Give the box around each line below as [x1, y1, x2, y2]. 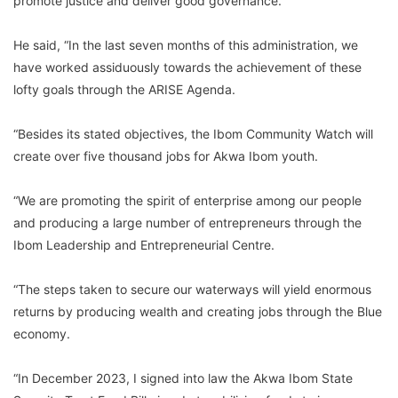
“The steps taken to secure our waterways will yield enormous [13, 281, 371, 297]
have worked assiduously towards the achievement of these [13, 59, 362, 75]
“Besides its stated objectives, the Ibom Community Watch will [13, 125, 373, 141]
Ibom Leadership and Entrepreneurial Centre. [13, 236, 275, 252]
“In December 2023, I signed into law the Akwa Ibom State [13, 370, 353, 386]
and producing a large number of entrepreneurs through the [13, 214, 362, 230]
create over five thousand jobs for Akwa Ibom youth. [13, 147, 318, 163]
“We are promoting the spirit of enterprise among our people [13, 192, 362, 208]
